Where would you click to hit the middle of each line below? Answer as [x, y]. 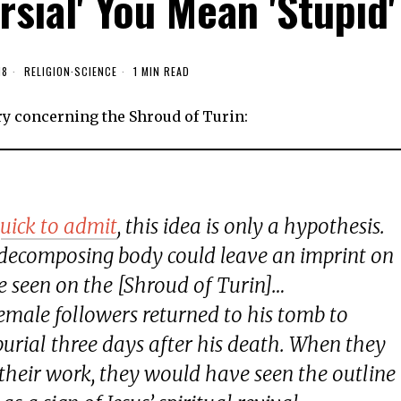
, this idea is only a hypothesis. [252, 226]
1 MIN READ [160, 71]
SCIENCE [96, 71]
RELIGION [47, 71]
